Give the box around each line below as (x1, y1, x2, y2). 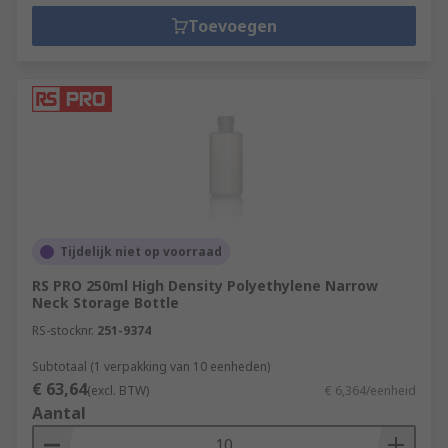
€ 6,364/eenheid (325, 382, 416, 399)
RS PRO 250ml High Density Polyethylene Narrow (32, 276, 378, 295)
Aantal (32, 402, 86, 424)
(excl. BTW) (87, 382, 149, 399)
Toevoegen (187, 15, 277, 37)
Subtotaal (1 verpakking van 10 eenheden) (32, 358, 270, 375)
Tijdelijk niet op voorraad (60, 243, 222, 260)
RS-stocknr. (32, 322, 94, 339)
